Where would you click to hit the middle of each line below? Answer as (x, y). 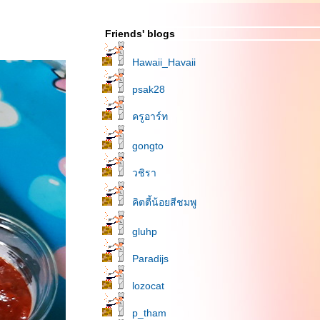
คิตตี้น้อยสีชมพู (164, 202)
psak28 (149, 89)
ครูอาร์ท (150, 116)
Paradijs (150, 259)
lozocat (148, 286)
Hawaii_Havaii (164, 62)
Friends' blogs (140, 34)
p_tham (149, 313)
